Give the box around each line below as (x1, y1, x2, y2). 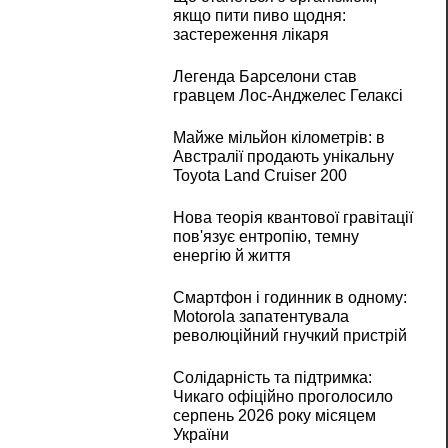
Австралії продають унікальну (172, 148, 394, 166)
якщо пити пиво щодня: (172, 7, 346, 25)
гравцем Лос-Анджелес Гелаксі (172, 87, 403, 105)
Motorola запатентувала (172, 308, 349, 326)
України (172, 426, 229, 444)
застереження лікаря (172, 26, 329, 44)
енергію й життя (172, 247, 291, 265)
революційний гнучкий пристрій (172, 327, 407, 345)
